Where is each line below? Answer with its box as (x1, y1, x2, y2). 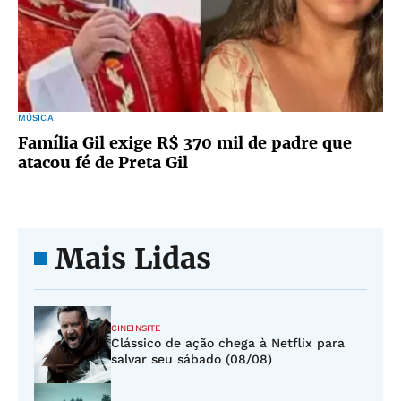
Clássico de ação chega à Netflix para (111, 336, 345, 350)
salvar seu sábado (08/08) (111, 352, 272, 366)
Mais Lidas (55, 241, 211, 277)
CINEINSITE (111, 323, 160, 333)
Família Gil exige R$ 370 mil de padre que (18, 132, 352, 153)
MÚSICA (18, 113, 54, 123)
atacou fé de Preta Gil (18, 152, 188, 173)
